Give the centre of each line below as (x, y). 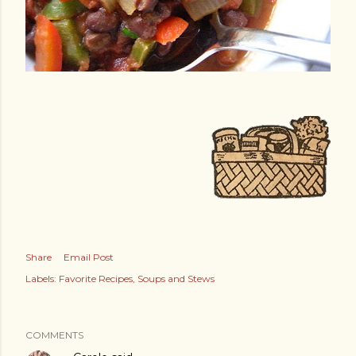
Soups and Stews (176, 278)
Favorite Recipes (96, 278)
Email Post (89, 257)
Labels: (41, 278)
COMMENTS (54, 335)
